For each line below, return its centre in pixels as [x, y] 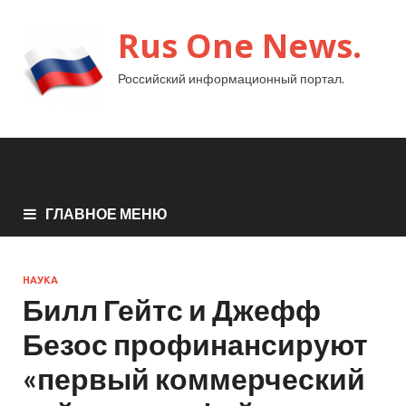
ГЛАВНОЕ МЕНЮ [106, 213]
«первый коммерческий [194, 378]
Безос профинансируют [195, 343]
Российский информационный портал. [231, 78]
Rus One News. [240, 46]
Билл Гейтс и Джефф [172, 309]
